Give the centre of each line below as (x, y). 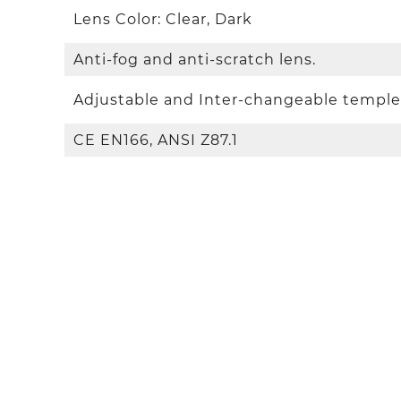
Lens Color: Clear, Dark (163, 20)
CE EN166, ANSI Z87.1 (156, 141)
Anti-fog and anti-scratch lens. (195, 60)
